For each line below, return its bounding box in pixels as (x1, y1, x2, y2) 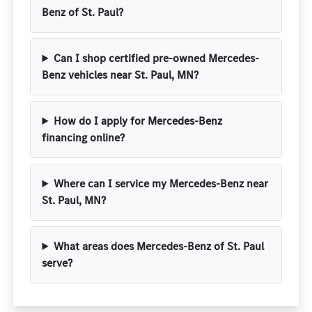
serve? (42, 256, 73, 270)
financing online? (42, 130, 125, 145)
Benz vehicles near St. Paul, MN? (42, 68, 199, 82)
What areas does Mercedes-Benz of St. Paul (54, 239, 265, 253)
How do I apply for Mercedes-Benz (54, 114, 223, 128)
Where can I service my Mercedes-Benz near (54, 176, 269, 191)
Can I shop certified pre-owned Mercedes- (54, 51, 260, 65)
